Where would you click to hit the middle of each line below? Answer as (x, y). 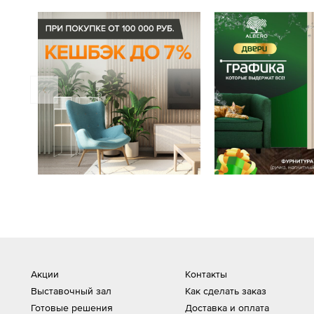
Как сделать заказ (225, 291)
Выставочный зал (71, 291)
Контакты (206, 274)
